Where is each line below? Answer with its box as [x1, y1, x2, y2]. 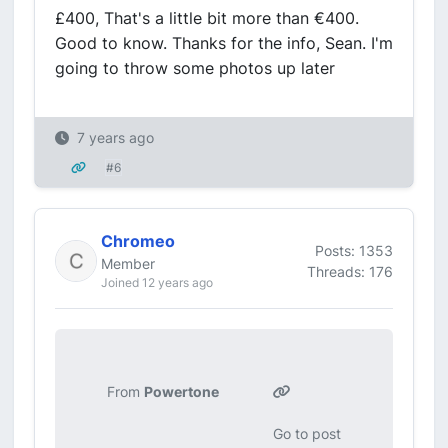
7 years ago [77, 129, 154, 146]
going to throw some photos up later [55, 58, 335, 78]
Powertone [144, 383, 219, 400]
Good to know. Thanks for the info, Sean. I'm [55, 33, 393, 53]
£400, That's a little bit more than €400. [55, 8, 359, 28]
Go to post [273, 425, 341, 442]
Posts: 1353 [315, 241, 393, 259]
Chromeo [101, 231, 175, 251]
